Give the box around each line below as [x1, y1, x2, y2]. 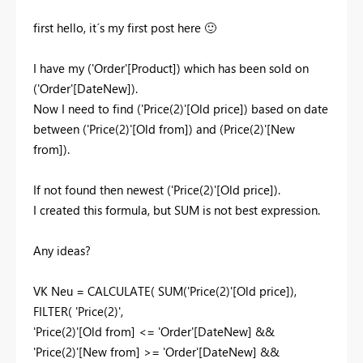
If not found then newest [33, 181, 167, 198]
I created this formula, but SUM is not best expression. [33, 201, 320, 218]
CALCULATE [88, 282, 151, 299]
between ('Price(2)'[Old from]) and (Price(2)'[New [33, 120, 295, 137]
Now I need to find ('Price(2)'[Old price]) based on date [33, 100, 328, 117]
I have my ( [33, 59, 92, 76]
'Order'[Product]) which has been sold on [92, 59, 309, 76]
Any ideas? [33, 241, 91, 258]
